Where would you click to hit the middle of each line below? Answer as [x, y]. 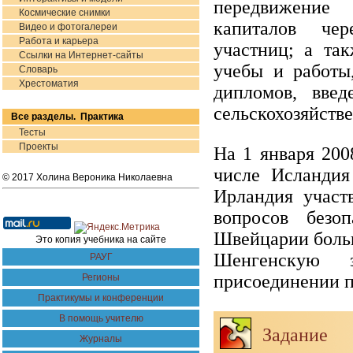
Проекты [39, 147]
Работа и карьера [59, 41]
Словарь [38, 69]
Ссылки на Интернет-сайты [81, 55]
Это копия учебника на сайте [101, 240]
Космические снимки [65, 13]
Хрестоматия [49, 84]
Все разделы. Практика [67, 117]
